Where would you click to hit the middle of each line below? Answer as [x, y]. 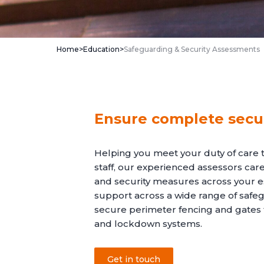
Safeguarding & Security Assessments [192, 49]
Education [101, 49]
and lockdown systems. [148, 224]
